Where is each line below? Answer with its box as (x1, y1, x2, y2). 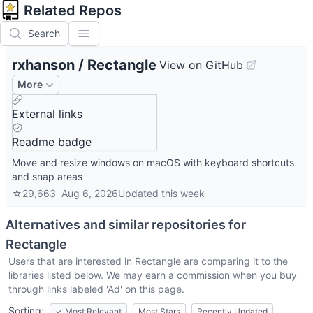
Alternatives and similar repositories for (6, 217, 246, 232)
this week (161, 187, 205, 199)
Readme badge (12, 135, 92, 149)
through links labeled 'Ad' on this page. (8, 283, 184, 295)
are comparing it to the (181, 255, 288, 267)
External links (12, 107, 82, 121)
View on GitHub (159, 58, 243, 72)
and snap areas (12, 170, 82, 182)
